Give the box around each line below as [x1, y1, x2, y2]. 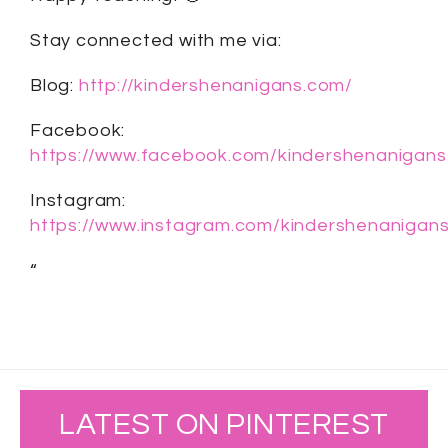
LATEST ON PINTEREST [59, 409, 389, 441]
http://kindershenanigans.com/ [78, 76, 354, 96]
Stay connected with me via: [30, 31, 282, 51]
